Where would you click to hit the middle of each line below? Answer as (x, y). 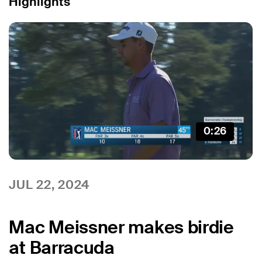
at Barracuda (62, 247)
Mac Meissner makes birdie (121, 227)
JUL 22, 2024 (49, 184)
